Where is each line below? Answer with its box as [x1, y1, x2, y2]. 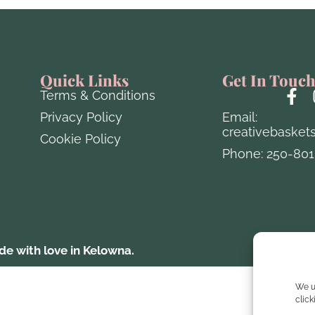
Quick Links [39, 69, 129, 91]
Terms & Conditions [39, 87, 155, 103]
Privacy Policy [39, 109, 122, 124]
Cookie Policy [39, 131, 121, 146]
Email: [221, 109, 257, 124]
